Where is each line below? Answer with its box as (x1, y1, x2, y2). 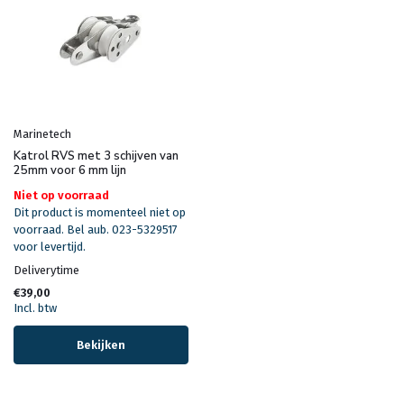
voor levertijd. (14, 240, 86, 254)
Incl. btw (14, 301, 57, 316)
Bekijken (77, 338, 125, 353)
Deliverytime (14, 263, 79, 278)
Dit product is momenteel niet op (14, 206, 186, 220)
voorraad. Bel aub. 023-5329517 (14, 223, 178, 237)
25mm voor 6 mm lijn (14, 162, 126, 179)
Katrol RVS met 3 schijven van (14, 148, 179, 165)
